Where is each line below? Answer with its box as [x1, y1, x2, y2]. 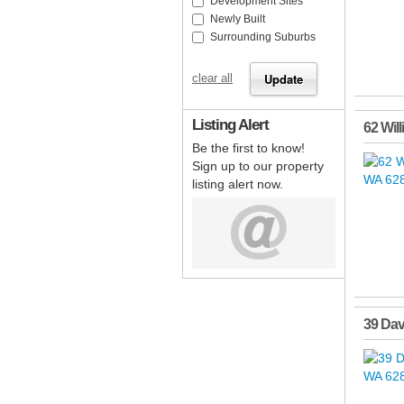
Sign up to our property [192, 159, 324, 174]
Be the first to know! [192, 141, 305, 156]
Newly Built [210, 13, 265, 26]
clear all [192, 72, 233, 86]
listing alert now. [192, 177, 283, 192]
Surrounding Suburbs [210, 31, 316, 44]
